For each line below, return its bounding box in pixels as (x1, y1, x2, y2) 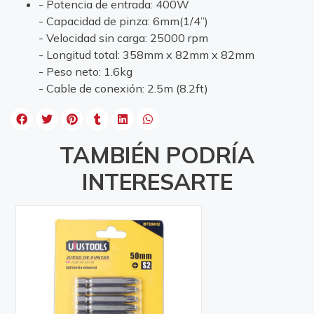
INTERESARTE (81, 168, 233, 196)
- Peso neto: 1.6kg (39, 64, 132, 79)
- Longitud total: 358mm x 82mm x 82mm (39, 48, 254, 62)
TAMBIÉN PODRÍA (60, 141, 254, 170)
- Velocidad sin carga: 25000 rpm (39, 31, 208, 46)
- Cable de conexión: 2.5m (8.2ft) (39, 81, 211, 96)
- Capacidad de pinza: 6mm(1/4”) (39, 14, 208, 29)
